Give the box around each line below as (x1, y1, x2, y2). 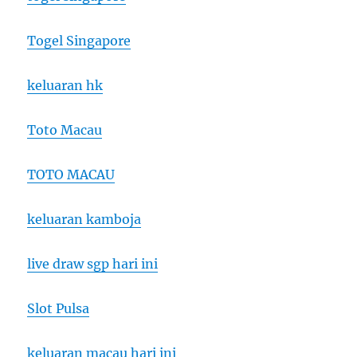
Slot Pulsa (27, 300, 90, 317)
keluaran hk (27, 77, 104, 94)
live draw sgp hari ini (27, 256, 159, 273)
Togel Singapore (27, 33, 131, 49)
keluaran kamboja (27, 211, 142, 228)
